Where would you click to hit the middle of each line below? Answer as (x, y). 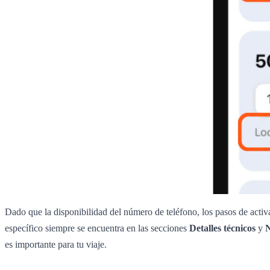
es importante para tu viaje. (56, 245)
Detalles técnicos (222, 228)
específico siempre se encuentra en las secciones (97, 228)
